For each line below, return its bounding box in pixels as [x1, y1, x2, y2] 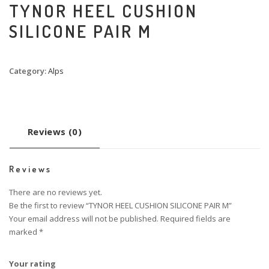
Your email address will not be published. [9, 213, 159, 225]
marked [9, 226, 39, 238]
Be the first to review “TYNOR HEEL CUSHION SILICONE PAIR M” [9, 200, 232, 211]
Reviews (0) [27, 125, 82, 138]
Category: [9, 65, 48, 77]
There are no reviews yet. [9, 187, 102, 198]
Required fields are [160, 213, 231, 225]
